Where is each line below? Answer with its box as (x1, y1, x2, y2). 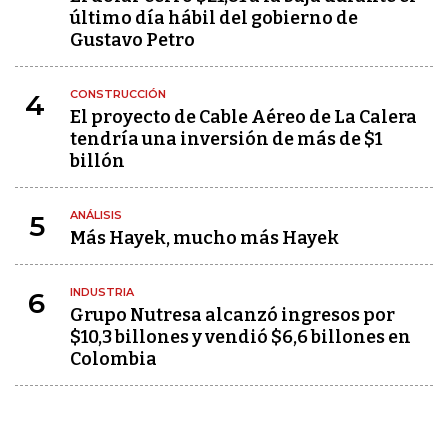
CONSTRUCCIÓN (70, 87, 166, 101)
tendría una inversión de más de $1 (70, 128, 382, 150)
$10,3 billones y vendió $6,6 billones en (70, 326, 411, 348)
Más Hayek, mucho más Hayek (70, 227, 339, 249)
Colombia (70, 348, 157, 370)
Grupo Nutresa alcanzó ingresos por (70, 304, 395, 326)
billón (70, 150, 125, 172)
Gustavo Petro (70, 29, 195, 51)
